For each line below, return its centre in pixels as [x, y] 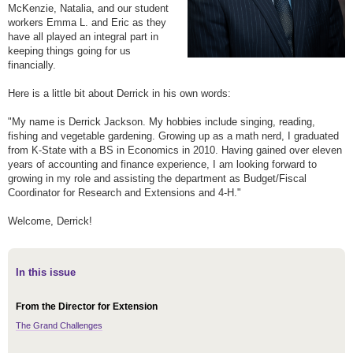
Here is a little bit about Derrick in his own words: [124, 94]
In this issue [46, 273]
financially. [35, 65]
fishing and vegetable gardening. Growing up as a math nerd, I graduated [173, 136]
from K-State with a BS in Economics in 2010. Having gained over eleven [175, 150]
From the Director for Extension [87, 307]
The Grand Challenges [59, 326]
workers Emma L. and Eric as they [87, 23]
